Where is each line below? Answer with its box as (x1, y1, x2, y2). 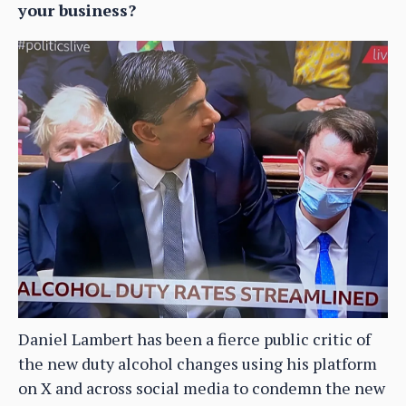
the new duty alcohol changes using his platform (18, 353, 377, 375)
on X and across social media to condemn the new (18, 377, 385, 400)
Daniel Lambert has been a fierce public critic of (18, 328, 371, 351)
